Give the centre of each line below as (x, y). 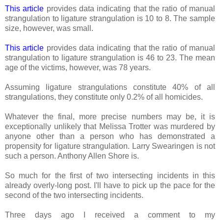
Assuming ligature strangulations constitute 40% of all (110, 87)
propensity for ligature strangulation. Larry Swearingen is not (110, 146)
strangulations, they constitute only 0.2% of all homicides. (104, 97)
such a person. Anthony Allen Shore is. (72, 156)
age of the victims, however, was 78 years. (78, 68)
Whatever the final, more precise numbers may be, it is (110, 117)
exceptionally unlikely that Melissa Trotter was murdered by (110, 127)
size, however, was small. (49, 28)
